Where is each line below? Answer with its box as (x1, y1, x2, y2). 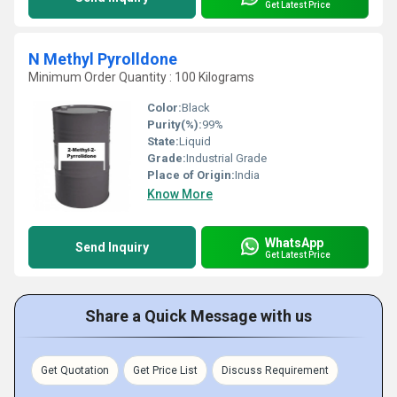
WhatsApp (265, 235, 323, 250)
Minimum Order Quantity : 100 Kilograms (28, 70, 254, 84)
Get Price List (133, 364, 198, 377)
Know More (147, 187, 213, 201)
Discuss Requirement (222, 364, 329, 377)
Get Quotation (41, 364, 109, 377)
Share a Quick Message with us (85, 307, 312, 325)
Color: (147, 101, 182, 114)
